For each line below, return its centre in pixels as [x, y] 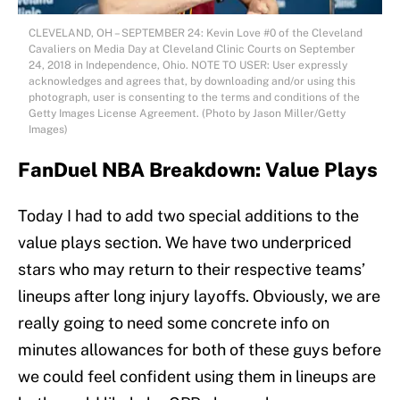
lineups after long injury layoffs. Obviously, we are [199, 296]
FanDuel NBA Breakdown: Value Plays [198, 170]
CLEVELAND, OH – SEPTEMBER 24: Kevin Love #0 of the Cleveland [196, 33]
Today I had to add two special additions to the [188, 216]
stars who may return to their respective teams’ [192, 270]
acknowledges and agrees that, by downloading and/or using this [192, 82]
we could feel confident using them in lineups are [197, 377]
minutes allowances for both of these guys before [200, 350]
